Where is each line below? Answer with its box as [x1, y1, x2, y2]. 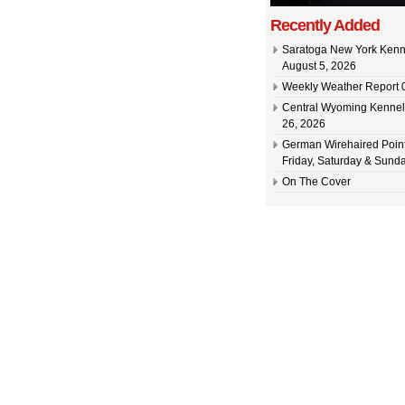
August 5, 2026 [282, 60, 356, 72]
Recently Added [270, 16, 380, 34]
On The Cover [282, 175, 351, 188]
